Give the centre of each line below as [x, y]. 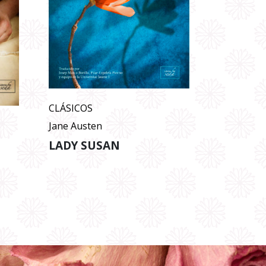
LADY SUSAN [84, 145]
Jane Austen [75, 126]
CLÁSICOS [70, 108]
